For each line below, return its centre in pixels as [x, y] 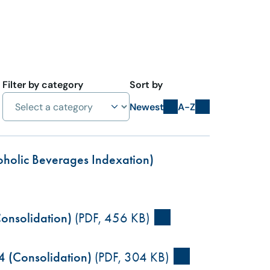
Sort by [146, 85]
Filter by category [43, 85]
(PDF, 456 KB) [110, 218]
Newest [147, 107]
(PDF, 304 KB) [130, 257]
